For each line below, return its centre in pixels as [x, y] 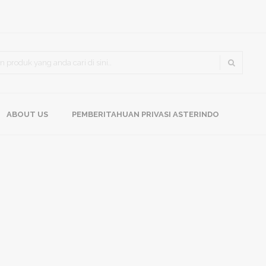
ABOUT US [27, 114]
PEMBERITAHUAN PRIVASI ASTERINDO [145, 114]
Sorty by [141, 51]
